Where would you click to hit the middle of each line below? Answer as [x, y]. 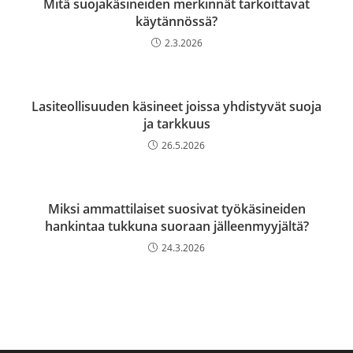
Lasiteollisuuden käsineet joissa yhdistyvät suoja [176, 106]
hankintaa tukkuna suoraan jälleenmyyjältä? [176, 226]
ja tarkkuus [176, 124]
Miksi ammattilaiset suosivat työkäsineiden [176, 209]
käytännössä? [176, 21]
